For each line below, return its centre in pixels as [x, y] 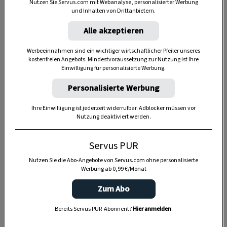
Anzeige [113, 196]
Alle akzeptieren [113, 31]
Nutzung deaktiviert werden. [113, 117]
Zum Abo [113, 189]
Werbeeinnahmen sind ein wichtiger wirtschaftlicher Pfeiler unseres [113, 51]
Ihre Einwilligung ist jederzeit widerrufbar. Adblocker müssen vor [113, 108]
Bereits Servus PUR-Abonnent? [93, 209]
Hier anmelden [152, 209]
